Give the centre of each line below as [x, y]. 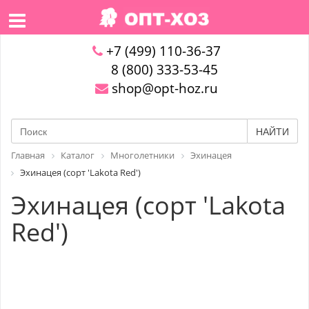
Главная [28, 155]
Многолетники [142, 155]
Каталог [78, 155]
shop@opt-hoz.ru [163, 88]
